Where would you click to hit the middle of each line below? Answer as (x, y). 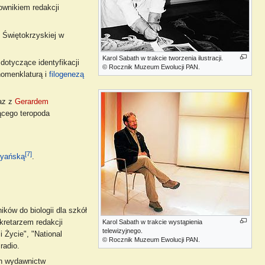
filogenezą (66, 74)
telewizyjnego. (123, 230)
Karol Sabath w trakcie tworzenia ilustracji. (163, 58)
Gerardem (31, 102)
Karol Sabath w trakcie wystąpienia (153, 222)
